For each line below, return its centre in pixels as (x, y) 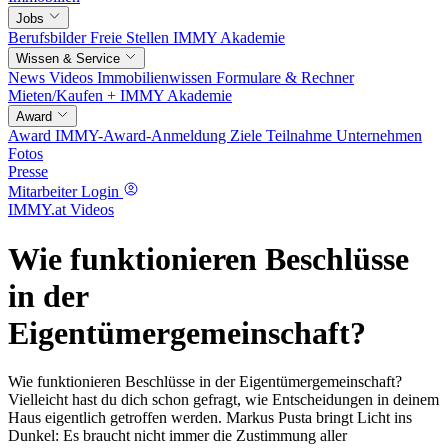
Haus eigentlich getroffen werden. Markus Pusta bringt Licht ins (210, 418)
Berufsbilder (49, 37)
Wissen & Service (68, 58)
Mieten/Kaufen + (64, 95)
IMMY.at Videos (61, 210)
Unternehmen (379, 136)
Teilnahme (301, 136)
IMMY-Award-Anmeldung (142, 136)
